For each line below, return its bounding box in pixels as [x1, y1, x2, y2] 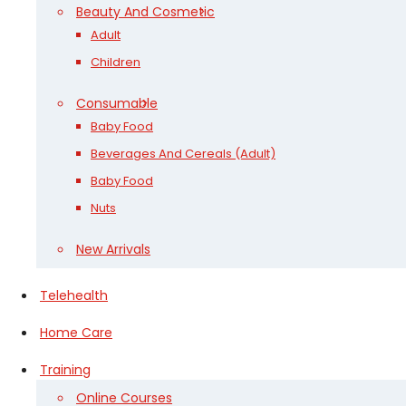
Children [91, 53, 140, 71]
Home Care [40, 324, 112, 342]
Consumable [76, 94, 158, 112]
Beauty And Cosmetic [76, 3, 215, 21]
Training [40, 361, 91, 379]
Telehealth [40, 286, 108, 304]
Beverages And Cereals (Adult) [91, 145, 275, 162]
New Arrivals [76, 240, 150, 258]
